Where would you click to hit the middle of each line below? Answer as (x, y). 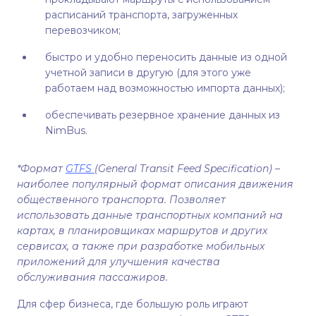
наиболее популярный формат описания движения (155, 184)
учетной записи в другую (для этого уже (148, 73)
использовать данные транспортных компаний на (150, 215)
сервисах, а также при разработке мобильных (141, 247)
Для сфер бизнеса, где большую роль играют (133, 304)
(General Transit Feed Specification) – (187, 169)
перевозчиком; (83, 31)
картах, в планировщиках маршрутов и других (142, 231)
